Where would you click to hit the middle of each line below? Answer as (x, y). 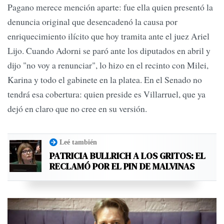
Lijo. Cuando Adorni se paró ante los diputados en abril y (109, 51)
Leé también (78, 142)
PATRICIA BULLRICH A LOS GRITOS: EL (127, 155)
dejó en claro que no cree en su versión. (77, 109)
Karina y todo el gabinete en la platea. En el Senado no (105, 80)
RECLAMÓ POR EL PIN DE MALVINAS (122, 166)
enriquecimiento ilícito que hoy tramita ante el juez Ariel (108, 36)
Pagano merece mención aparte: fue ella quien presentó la (110, 7)
